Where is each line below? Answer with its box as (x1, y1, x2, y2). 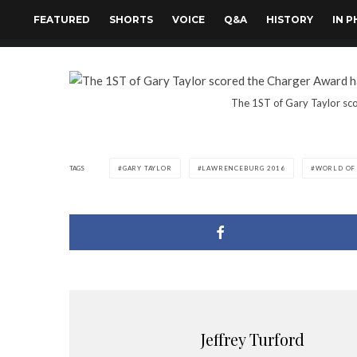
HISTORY (266, 14, 313, 25)
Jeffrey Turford (201, 328, 304, 350)
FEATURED (33, 14, 90, 25)
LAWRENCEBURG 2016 (202, 164, 286, 172)
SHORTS (109, 14, 153, 25)
